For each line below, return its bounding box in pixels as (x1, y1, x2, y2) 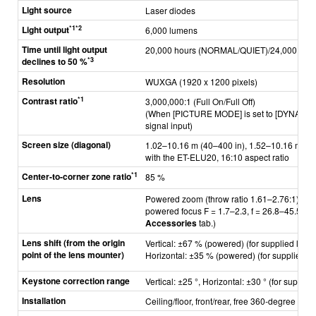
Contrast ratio (22, 95, 78, 107)
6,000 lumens (145, 24, 197, 36)
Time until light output (22, 43, 107, 56)
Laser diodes (145, 4, 195, 16)
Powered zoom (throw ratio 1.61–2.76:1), (145, 193, 301, 205)
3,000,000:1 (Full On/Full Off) (145, 95, 255, 107)
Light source (22, 4, 72, 16)
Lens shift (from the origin (22, 236, 125, 249)
